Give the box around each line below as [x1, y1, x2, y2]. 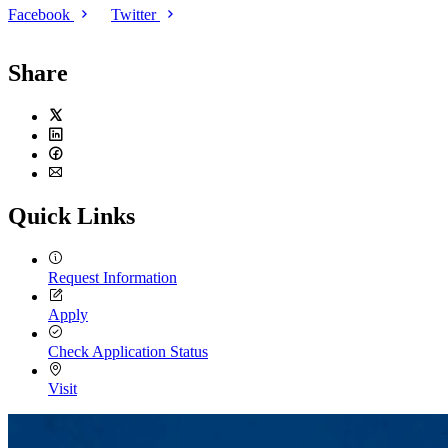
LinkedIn [48, 145, 106, 163]
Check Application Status [48, 342, 208, 360]
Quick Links [8, 202, 135, 229]
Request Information [48, 268, 177, 286]
